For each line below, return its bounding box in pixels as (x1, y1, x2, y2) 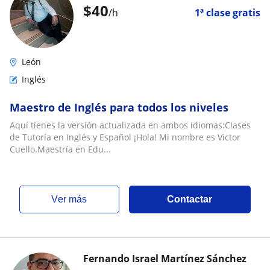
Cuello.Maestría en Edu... (10, 143, 111, 155)
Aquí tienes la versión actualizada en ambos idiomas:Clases (10, 119, 251, 131)
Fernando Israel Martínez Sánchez (83, 252, 246, 265)
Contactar (167, 194, 213, 204)
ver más (58, 194, 87, 204)
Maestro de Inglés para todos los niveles (10, 100, 228, 115)
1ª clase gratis (195, 6, 260, 19)
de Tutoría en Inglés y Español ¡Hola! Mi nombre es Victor (10, 131, 240, 143)
